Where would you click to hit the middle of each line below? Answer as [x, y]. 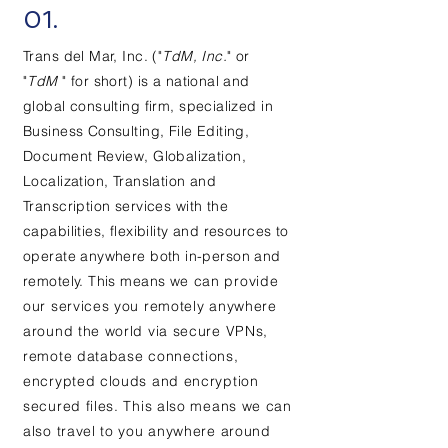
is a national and [191, 81]
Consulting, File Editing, [168, 131]
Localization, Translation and [120, 181]
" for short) [98, 81]
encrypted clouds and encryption [141, 381]
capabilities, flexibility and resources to [156, 231]
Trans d [48, 56]
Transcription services [99, 206]
